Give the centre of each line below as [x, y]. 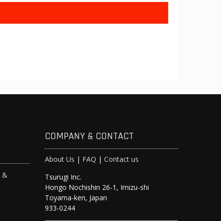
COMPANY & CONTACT [89, 136]
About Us [60, 159]
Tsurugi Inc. [63, 177]
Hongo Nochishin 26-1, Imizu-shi [97, 187]
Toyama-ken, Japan [76, 198]
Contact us [121, 159]
